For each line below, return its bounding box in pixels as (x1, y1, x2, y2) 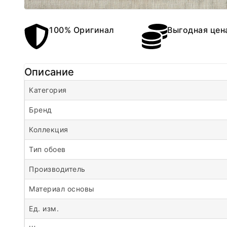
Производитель (29, 165, 86, 173)
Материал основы (29, 184, 95, 193)
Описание (24, 66, 74, 78)
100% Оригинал (49, 25, 115, 35)
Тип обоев (29, 145, 66, 154)
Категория (29, 86, 67, 94)
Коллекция (29, 125, 68, 134)
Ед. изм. (29, 204, 59, 213)
